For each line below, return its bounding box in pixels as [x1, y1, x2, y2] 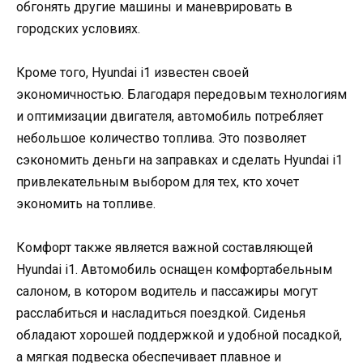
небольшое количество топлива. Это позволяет [16, 130, 306, 146]
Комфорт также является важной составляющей [16, 240, 313, 256]
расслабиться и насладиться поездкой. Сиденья [16, 305, 305, 322]
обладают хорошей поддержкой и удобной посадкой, [16, 327, 342, 344]
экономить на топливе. [16, 196, 156, 211]
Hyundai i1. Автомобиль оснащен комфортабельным [16, 262, 332, 278]
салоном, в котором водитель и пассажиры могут [16, 284, 318, 300]
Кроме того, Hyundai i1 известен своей [16, 65, 249, 80]
